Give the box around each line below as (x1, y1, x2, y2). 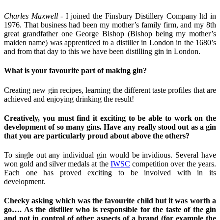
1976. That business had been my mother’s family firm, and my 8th (4, 21, 216, 29)
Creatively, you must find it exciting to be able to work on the (4, 113, 216, 122)
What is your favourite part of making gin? (4, 66, 147, 75)
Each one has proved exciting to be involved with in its (4, 168, 216, 177)
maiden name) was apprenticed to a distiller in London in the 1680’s (4, 38, 216, 47)
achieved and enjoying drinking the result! (4, 94, 134, 103)
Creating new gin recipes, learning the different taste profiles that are (4, 85, 216, 94)
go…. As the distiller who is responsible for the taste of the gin (4, 205, 216, 214)
